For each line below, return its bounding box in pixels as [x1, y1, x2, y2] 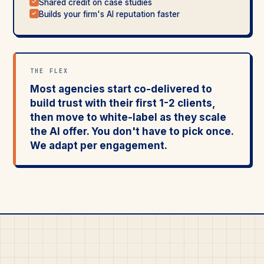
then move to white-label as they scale [30, 111, 226, 123]
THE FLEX [30, 67, 69, 75]
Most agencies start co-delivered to [30, 82, 212, 95]
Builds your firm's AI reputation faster [38, 9, 180, 19]
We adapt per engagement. [30, 139, 167, 151]
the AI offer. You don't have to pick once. [30, 125, 233, 137]
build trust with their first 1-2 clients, [30, 97, 215, 109]
